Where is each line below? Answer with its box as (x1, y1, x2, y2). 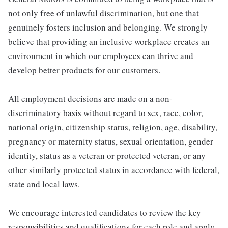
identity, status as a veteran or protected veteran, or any (8, 149, 206, 161)
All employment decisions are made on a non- (8, 92, 173, 104)
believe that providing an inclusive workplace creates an (8, 35, 210, 47)
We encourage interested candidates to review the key (8, 206, 201, 218)
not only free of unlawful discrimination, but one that (8, 7, 199, 19)
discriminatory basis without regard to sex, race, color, (8, 106, 203, 119)
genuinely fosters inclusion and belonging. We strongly (8, 21, 208, 33)
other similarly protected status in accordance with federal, (8, 163, 219, 176)
